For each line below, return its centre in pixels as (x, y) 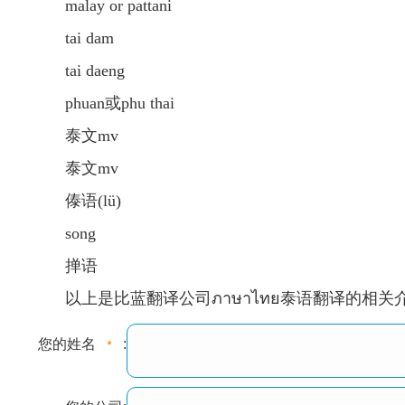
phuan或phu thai (120, 103)
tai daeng (95, 71)
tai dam (89, 38)
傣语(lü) (93, 201)
